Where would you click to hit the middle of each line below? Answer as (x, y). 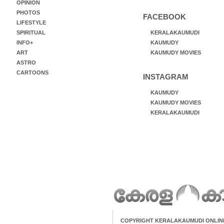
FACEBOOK (164, 17)
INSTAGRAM (165, 77)
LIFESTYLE (31, 22)
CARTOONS (32, 72)
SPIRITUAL (31, 32)
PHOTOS (28, 12)
